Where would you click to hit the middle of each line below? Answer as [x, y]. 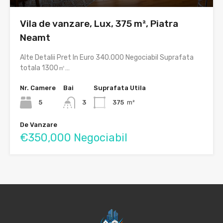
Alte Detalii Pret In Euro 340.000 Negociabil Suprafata [107, 58]
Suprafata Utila [119, 88]
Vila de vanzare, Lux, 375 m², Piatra [99, 24]
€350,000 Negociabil [74, 138]
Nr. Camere [38, 88]
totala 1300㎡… [45, 68]
